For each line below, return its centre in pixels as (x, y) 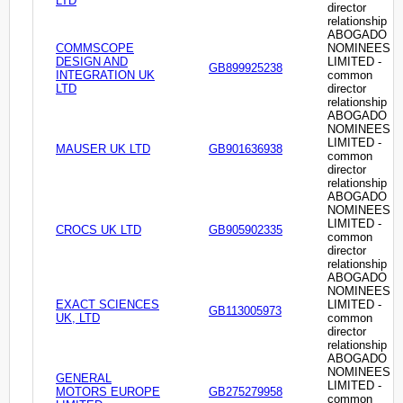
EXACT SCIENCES (107, 305)
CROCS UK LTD (99, 230)
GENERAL (84, 379)
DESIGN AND (92, 62)
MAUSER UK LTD (103, 149)
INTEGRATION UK (105, 76)
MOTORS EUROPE (108, 392)
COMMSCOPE (95, 49)
